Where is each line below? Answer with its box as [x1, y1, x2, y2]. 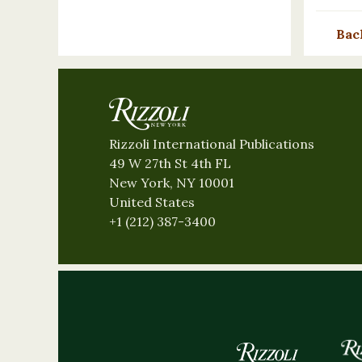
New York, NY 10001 [109, 174, 234, 191]
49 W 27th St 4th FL [109, 154, 231, 171]
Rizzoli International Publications [109, 135, 314, 152]
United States [109, 193, 195, 210]
